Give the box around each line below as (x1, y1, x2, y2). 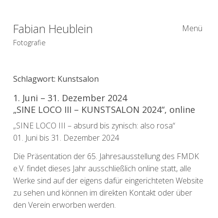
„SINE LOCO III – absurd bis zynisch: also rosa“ (13, 120, 175, 131)
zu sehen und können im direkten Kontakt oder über (13, 187, 192, 198)
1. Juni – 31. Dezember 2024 (13, 91, 127, 104)
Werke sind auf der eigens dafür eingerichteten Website (13, 175, 203, 186)
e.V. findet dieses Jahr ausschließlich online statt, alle (13, 163, 191, 174)
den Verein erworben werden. (13, 199, 116, 210)
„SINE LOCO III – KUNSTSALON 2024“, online (13, 103, 195, 115)
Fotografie (13, 37, 46, 47)
